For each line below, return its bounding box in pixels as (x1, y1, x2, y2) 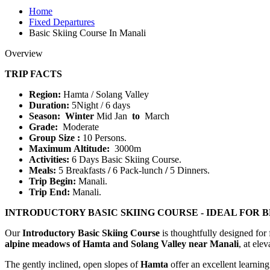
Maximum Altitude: (29, 143, 112, 154)
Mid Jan (96, 110, 127, 121)
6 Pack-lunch (113, 165, 163, 175)
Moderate (63, 121, 99, 132)
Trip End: (29, 186, 72, 197)
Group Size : (29, 132, 83, 143)
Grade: (29, 121, 60, 132)
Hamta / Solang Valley (63, 89, 151, 99)
